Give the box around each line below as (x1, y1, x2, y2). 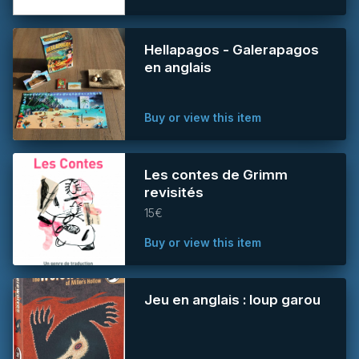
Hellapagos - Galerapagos (144, 42, 319, 58)
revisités (144, 184, 204, 200)
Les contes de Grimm (144, 167, 288, 183)
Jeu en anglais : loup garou (144, 292, 321, 308)
